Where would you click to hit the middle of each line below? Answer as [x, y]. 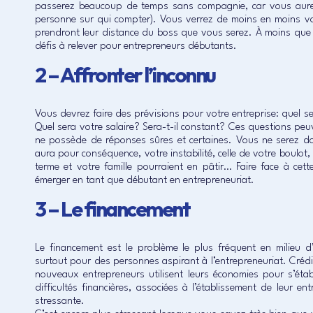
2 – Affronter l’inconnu [125, 75]
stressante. [60, 301]
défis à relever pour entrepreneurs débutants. [136, 46]
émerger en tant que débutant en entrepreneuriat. [145, 181]
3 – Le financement [112, 209]
